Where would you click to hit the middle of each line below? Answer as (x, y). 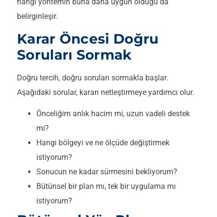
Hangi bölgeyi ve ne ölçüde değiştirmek (103, 142)
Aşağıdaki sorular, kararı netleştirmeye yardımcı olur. (106, 92)
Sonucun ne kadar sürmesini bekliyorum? (107, 171)
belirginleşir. (37, 16)
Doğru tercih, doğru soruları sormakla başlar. (93, 77)
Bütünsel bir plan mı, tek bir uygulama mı (106, 186)
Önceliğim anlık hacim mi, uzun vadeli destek (113, 113)
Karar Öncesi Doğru (88, 39)
